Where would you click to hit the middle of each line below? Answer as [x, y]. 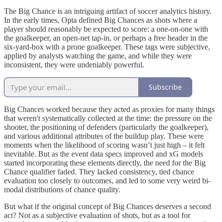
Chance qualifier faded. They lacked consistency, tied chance [99, 171]
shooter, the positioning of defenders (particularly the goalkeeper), [106, 127]
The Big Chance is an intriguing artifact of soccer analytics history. [108, 11]
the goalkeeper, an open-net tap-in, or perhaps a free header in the [106, 38]
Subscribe [165, 87]
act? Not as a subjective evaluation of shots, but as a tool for [97, 215]
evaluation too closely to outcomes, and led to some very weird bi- [107, 180]
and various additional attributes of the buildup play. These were [104, 136]
